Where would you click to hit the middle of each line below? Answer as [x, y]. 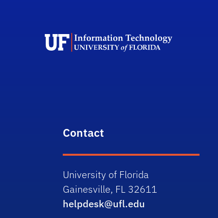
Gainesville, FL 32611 [110, 189]
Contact [84, 132]
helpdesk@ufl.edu [104, 204]
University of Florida [106, 174]
